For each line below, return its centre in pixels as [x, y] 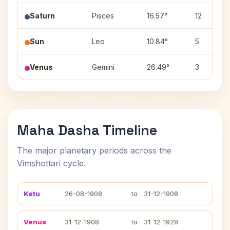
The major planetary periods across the [94, 150]
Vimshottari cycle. [51, 163]
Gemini [103, 67]
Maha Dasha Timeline [87, 130]
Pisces [103, 16]
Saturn [42, 16]
